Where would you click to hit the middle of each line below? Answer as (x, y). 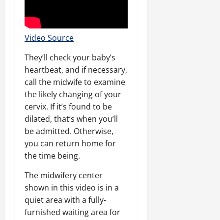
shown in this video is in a (72, 187)
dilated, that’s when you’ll (71, 119)
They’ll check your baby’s (70, 57)
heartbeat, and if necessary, (76, 69)
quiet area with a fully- (65, 200)
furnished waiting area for (72, 212)
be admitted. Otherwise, (69, 131)
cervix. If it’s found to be (68, 106)
